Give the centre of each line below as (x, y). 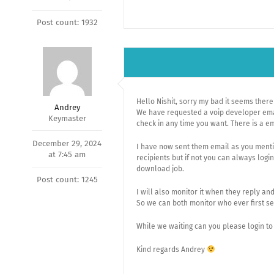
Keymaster (67, 118)
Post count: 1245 (67, 180)
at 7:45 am (67, 154)
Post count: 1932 (67, 22)
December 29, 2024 (67, 143)
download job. (160, 169)
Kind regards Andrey (172, 250)
